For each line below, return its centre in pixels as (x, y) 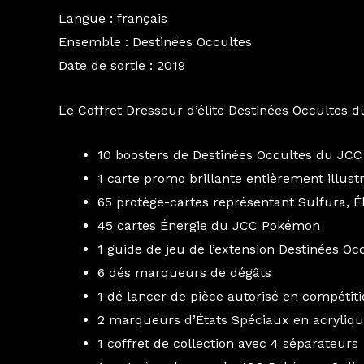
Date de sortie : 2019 (122, 66)
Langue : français (113, 19)
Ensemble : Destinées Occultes (155, 42)
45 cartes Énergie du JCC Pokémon (209, 225)
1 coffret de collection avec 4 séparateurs (228, 343)
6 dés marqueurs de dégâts (184, 272)
